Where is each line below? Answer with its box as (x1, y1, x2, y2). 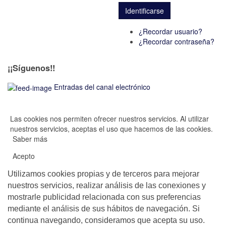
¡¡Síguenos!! (8, 62, 55, 74)
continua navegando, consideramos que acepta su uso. (8, 216, 205, 225)
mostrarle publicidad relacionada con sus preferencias (8, 193, 201, 202)
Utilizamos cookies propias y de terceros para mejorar (8, 169, 199, 179)
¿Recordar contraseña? (139, 36, 214, 47)
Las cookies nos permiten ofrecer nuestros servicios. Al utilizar (10, 114, 209, 124)
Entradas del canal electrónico (54, 81, 150, 92)
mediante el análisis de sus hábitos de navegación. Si (8, 204, 200, 213)
